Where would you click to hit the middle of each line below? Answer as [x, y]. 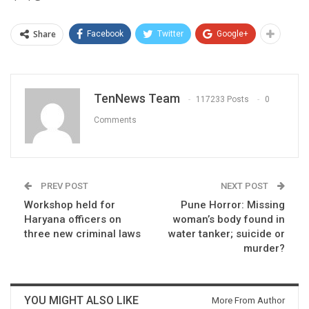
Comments [115, 120]
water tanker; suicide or [227, 233]
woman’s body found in [229, 219]
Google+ [232, 33]
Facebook [105, 33]
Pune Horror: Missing [233, 205]
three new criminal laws [82, 233]
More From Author [248, 300]
